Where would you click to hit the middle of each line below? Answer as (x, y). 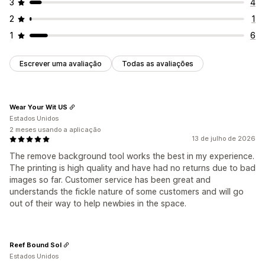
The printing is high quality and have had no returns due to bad (132, 168)
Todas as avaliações (158, 64)
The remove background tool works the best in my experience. (132, 156)
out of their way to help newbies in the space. (98, 203)
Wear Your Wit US (38, 107)
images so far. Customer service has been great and (110, 180)
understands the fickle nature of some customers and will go (127, 192)
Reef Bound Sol (35, 245)
